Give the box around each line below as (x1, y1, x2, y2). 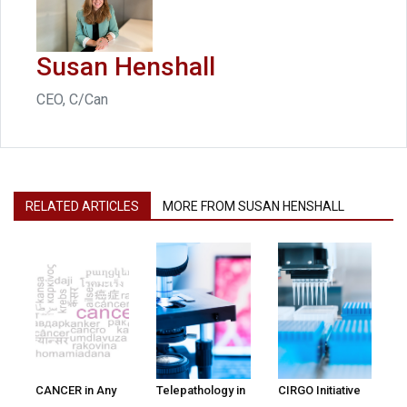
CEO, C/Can (36, 91, 108, 109)
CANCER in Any (35, 383, 116, 398)
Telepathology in (156, 383, 246, 398)
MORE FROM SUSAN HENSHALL (163, 199, 344, 214)
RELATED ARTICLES (25, 199, 139, 214)
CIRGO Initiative (277, 383, 361, 398)
